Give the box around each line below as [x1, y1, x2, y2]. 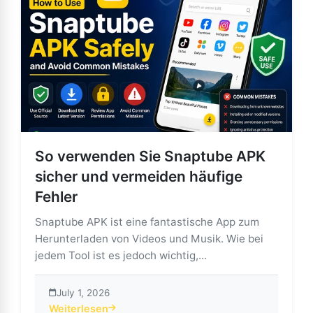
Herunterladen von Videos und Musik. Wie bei [35, 231, 263, 245]
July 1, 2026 [57, 286, 110, 298]
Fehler [35, 187, 78, 205]
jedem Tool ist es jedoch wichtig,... [35, 248, 207, 262]
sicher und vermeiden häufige [35, 167, 242, 185]
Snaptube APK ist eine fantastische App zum [35, 214, 259, 228]
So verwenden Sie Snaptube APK [35, 147, 265, 165]
